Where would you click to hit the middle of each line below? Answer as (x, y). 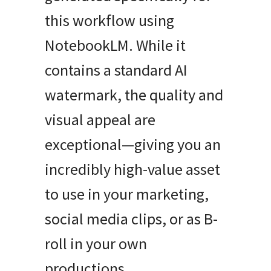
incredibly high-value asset (132, 169)
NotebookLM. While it (115, 45)
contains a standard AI (116, 70)
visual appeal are (100, 119)
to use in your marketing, (127, 194)
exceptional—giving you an (133, 144)
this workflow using (109, 20)
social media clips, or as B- (131, 218)
